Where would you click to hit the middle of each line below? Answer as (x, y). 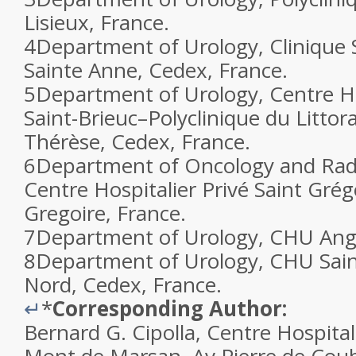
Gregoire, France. (105, 213)
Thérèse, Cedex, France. (137, 141)
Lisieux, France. (97, 22)
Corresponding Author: (170, 308)
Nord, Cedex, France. (123, 284)
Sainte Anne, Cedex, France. (156, 70)
